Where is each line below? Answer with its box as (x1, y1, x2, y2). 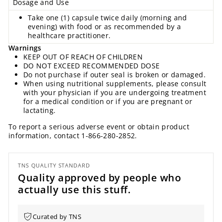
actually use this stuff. (18, 183, 130, 197)
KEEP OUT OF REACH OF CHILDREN (23, 52, 143, 62)
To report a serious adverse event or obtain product (8, 122, 189, 132)
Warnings (8, 43, 42, 53)
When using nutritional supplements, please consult (23, 79, 207, 89)
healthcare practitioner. (28, 31, 111, 41)
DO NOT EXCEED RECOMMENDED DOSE (23, 61, 160, 71)
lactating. (23, 106, 56, 115)
